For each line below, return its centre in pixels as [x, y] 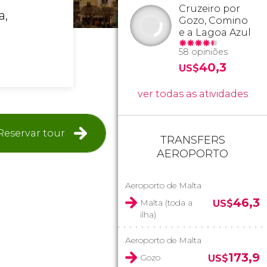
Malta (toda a [166, 203]
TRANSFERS [193, 140]
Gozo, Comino [213, 21]
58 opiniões [203, 52]
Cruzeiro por [209, 9]
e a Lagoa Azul [215, 32]
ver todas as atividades [193, 94]
